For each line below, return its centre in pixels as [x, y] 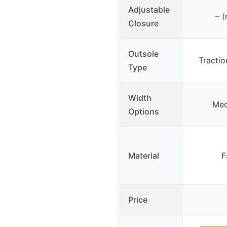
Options [144, 111]
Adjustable [149, 9]
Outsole [143, 53]
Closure [143, 23]
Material [144, 155]
